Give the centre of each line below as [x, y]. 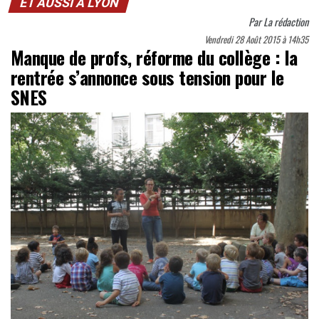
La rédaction [286, 22]
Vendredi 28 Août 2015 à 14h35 [256, 40]
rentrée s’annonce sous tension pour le [147, 77]
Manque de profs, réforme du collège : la [154, 57]
